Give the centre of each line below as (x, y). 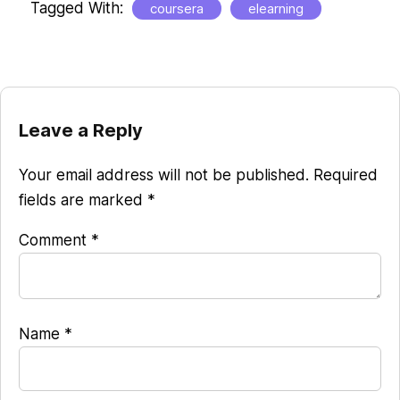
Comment (55, 240)
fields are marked (83, 200)
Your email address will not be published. (164, 175)
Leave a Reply (81, 130)
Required (346, 175)
